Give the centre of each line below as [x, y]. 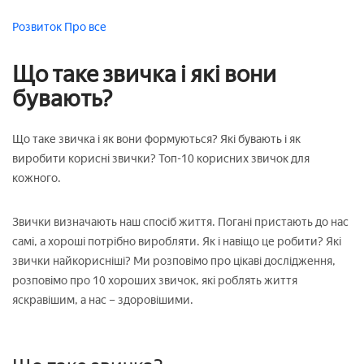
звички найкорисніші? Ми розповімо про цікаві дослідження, [174, 261]
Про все [85, 27]
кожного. [37, 178]
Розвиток [38, 27]
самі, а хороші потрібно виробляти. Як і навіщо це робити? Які [177, 241]
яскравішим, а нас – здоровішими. [103, 300]
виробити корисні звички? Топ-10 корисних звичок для [161, 158]
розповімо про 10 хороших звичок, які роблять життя [155, 280]
